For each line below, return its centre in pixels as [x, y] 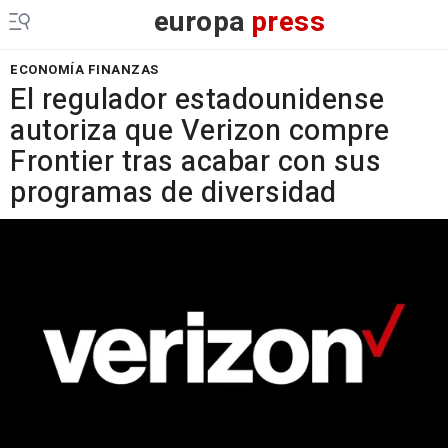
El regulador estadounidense [197, 100]
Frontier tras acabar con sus [195, 162]
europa [199, 22]
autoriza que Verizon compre [200, 131]
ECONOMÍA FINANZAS [84, 69]
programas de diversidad [173, 193]
